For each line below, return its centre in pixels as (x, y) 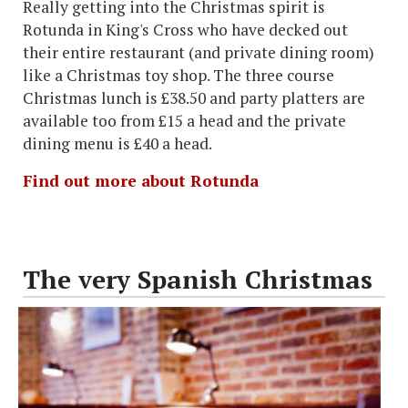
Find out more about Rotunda (141, 180)
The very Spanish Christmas (198, 279)
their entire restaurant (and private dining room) (199, 52)
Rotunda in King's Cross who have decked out (185, 29)
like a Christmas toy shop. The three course (178, 75)
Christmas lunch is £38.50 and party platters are (194, 97)
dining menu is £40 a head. (117, 143)
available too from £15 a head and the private (184, 120)
